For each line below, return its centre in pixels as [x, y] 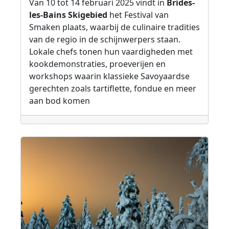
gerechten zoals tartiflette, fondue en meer [113, 88]
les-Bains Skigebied [68, 15]
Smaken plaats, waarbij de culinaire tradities [114, 27]
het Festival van [138, 15]
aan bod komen [60, 100]
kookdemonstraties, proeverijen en [97, 64]
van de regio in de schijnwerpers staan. [105, 39]
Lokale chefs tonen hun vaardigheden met [111, 51]
